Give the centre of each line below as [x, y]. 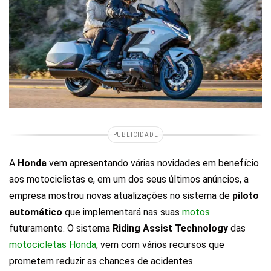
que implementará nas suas [122, 212]
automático [36, 212]
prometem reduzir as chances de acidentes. [102, 261]
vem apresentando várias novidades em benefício [153, 163]
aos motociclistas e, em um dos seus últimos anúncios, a [129, 180]
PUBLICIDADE [135, 135]
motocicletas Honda [53, 245]
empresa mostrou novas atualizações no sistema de [121, 196]
